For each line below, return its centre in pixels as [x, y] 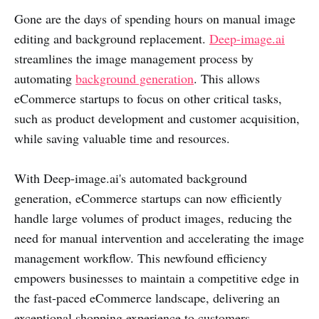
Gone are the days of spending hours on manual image [155, 19]
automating [45, 79]
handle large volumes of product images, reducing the [153, 218]
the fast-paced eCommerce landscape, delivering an [147, 298]
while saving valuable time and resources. [122, 138]
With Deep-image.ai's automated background [131, 178]
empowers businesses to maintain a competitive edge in [157, 278]
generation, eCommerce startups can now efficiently [148, 198]
